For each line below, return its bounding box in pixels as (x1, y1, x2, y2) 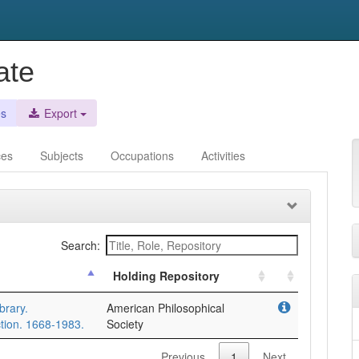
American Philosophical (107, 300, 224, 316)
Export (41, 105, 77, 121)
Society (107, 316, 143, 332)
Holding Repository (113, 268, 220, 284)
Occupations (111, 147, 174, 163)
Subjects (40, 147, 83, 163)
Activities (201, 147, 245, 163)
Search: (61, 237, 100, 253)
